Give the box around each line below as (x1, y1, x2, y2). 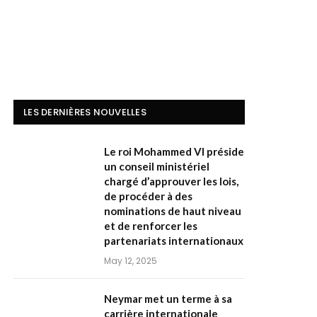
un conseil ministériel (104, 160, 209, 173)
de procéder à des (104, 190, 192, 202)
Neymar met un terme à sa (104, 292, 232, 305)
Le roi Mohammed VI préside (104, 145, 244, 158)
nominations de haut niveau (104, 204, 241, 217)
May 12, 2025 (104, 255, 157, 267)
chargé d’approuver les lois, (104, 175, 238, 188)
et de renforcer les (104, 219, 197, 232)
